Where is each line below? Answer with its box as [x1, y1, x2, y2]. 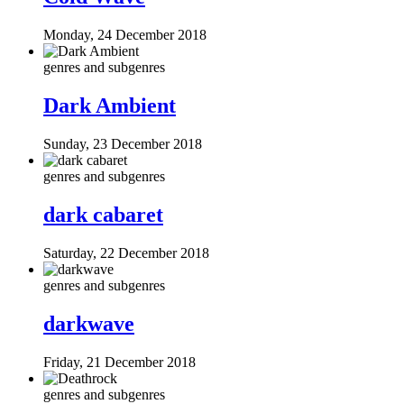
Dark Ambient [43, 94, 176, 118]
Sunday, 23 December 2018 [43, 136, 202, 152]
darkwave [43, 311, 134, 335]
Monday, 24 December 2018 [43, 27, 207, 43]
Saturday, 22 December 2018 [43, 244, 209, 261]
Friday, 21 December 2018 [43, 353, 196, 370]
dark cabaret [43, 202, 163, 226]
